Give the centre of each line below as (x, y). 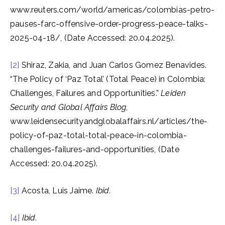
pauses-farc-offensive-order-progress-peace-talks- (109, 24)
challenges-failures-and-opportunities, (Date (95, 149)
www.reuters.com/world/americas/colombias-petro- (113, 10)
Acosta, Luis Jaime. (58, 191)
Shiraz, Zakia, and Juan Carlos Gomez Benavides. (113, 65)
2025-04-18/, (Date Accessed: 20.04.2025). (93, 38)
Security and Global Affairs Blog (68, 107)
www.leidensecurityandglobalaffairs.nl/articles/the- (109, 121)
